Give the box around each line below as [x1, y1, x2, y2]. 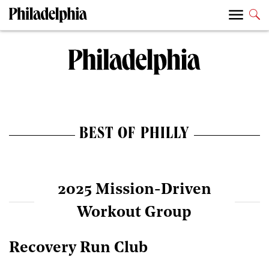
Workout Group [77, 205, 192, 220]
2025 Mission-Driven [57, 182, 211, 198]
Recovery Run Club [9, 241, 148, 256]
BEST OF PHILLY [79, 127, 190, 144]
